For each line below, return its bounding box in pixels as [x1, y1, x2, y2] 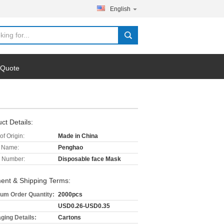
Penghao [58, 144, 83, 151]
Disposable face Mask [58, 155, 121, 162]
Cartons [58, 214, 81, 221]
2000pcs [58, 191, 82, 198]
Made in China [58, 132, 98, 139]
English [110, 5, 130, 12]
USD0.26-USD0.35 [58, 202, 110, 209]
